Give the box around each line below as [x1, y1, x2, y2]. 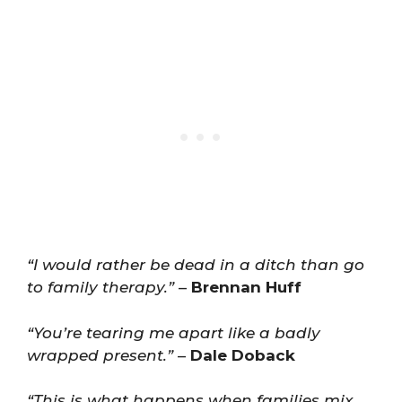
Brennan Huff [191, 278, 301, 296]
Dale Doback [190, 345, 295, 364]
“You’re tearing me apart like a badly [27, 323, 320, 342]
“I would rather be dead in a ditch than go [27, 256, 364, 274]
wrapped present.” [27, 345, 173, 364]
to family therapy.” [27, 278, 174, 296]
